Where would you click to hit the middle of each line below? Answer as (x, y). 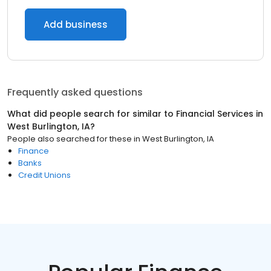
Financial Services (215, 114)
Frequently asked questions (75, 92)
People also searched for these (70, 139)
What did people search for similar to (92, 114)
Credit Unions (44, 175)
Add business (76, 24)
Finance (34, 151)
